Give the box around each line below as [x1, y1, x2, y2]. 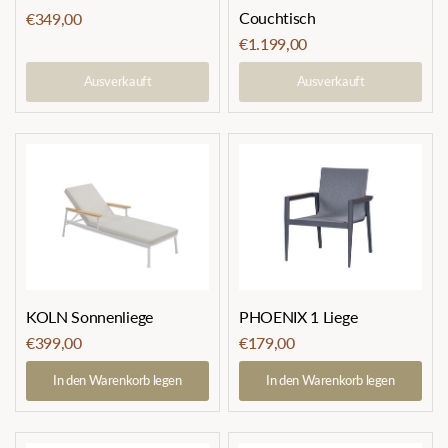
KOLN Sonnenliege [26, 306, 153, 326]
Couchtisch [239, 7, 316, 27]
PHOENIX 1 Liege [239, 306, 358, 326]
